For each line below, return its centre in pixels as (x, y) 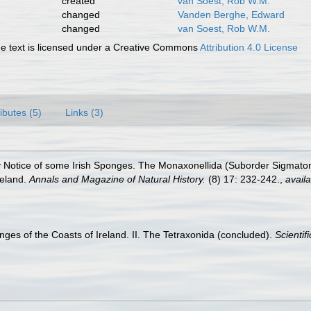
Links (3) (84, 112)
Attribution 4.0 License (249, 47)
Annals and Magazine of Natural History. (117, 179)
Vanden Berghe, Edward (231, 15)
